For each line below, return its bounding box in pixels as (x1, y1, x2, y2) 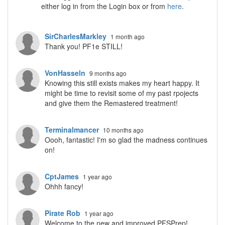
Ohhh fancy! (45, 181, 83, 191)
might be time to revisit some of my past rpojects (45, 88, 198, 98)
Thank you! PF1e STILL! (45, 41, 123, 51)
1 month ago (110, 32, 145, 41)
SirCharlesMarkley (45, 31, 106, 41)
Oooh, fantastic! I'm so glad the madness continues (45, 135, 207, 145)
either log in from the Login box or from (41, 1, 167, 11)
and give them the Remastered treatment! (45, 98, 178, 108)
